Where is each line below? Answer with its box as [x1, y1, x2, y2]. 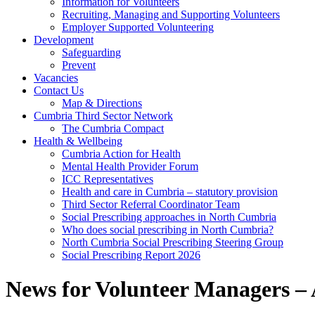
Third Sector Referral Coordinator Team [62, 198, 240, 210]
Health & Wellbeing [34, 134, 122, 147]
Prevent [62, 58, 96, 71]
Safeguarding [62, 46, 121, 58]
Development [34, 33, 94, 46]
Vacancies [34, 71, 78, 84]
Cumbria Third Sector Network [34, 109, 173, 122]
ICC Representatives [62, 172, 153, 185]
